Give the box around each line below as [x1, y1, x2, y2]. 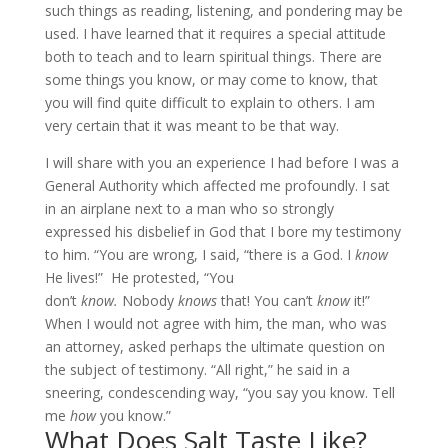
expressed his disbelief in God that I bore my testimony [44, 222, 401, 241]
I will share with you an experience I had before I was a [44, 153, 399, 172]
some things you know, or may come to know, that [44, 70, 378, 89]
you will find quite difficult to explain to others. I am [44, 93, 375, 112]
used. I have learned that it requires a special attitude [44, 24, 386, 43]
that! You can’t [216, 291, 317, 310]
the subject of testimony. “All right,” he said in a [44, 360, 350, 379]
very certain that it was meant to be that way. [44, 116, 339, 135]
